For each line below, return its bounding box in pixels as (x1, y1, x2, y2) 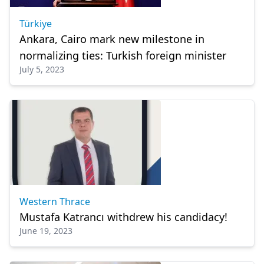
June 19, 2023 (19, 225, 72, 236)
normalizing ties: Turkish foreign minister (19, 48, 226, 62)
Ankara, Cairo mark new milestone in (19, 32, 204, 46)
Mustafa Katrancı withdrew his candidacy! (19, 210, 227, 224)
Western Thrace (19, 195, 90, 208)
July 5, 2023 (19, 64, 64, 75)
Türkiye (19, 17, 52, 30)
